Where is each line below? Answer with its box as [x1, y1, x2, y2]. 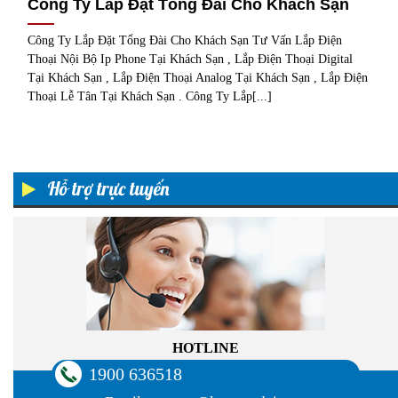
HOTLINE [172, 339, 239, 355]
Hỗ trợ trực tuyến [43, 176, 170, 200]
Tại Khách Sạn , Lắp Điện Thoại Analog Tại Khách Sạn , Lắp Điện [28, 71, 369, 85]
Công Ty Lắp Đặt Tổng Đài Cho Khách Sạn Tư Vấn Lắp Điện [28, 34, 343, 48]
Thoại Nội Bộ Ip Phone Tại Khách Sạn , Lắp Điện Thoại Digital [28, 52, 354, 67]
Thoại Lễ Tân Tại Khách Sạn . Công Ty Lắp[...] [28, 90, 273, 104]
